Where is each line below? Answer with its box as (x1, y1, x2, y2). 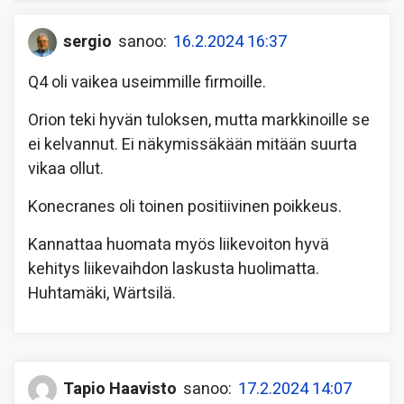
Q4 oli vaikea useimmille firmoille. (28, 69, 266, 95)
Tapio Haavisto (63, 377, 177, 402)
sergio (63, 30, 112, 55)
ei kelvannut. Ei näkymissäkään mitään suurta (28, 132, 357, 157)
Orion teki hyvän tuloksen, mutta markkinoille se (28, 107, 370, 133)
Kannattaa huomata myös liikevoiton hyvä (28, 232, 329, 257)
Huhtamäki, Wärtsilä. (28, 280, 176, 306)
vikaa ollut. (28, 156, 104, 181)
